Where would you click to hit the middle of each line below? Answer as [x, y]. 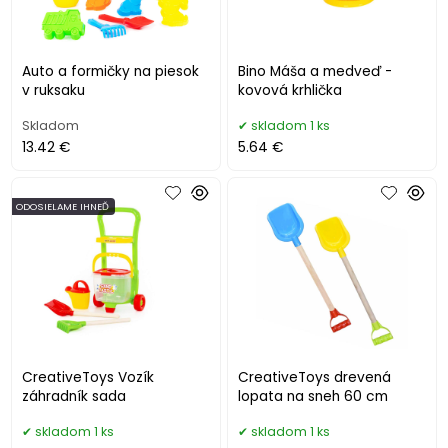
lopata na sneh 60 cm [313, 396]
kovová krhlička [290, 90]
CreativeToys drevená [315, 377]
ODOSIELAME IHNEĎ [63, 206]
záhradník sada [74, 396]
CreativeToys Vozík [88, 377]
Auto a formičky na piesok [111, 71]
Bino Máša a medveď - [315, 71]
